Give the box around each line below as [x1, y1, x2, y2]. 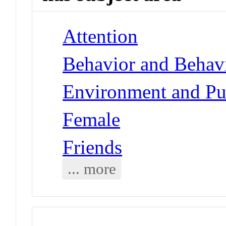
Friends [63, 136, 123, 158]
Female [63, 108, 121, 130]
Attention [63, 25, 138, 47]
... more [67, 159, 116, 178]
